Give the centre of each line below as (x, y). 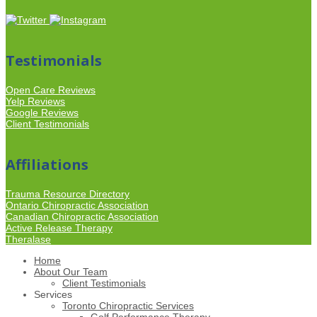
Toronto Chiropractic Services (128, 306)
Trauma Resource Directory (68, 194)
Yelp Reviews (35, 102)
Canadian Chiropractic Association (82, 217)
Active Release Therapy (59, 228)
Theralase (28, 240)
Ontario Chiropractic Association (77, 206)
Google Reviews (42, 113)
